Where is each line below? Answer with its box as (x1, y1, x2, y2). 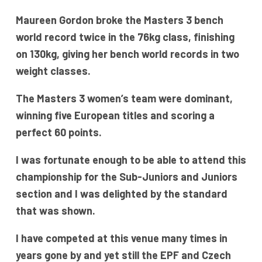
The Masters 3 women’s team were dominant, (15, 92, 233, 105)
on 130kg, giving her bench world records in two (15, 47, 239, 61)
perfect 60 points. (15, 126, 102, 139)
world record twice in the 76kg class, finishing (15, 30, 235, 44)
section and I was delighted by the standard (15, 187, 227, 201)
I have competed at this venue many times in (15, 232, 227, 245)
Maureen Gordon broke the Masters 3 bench (15, 13, 223, 27)
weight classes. (15, 64, 91, 78)
